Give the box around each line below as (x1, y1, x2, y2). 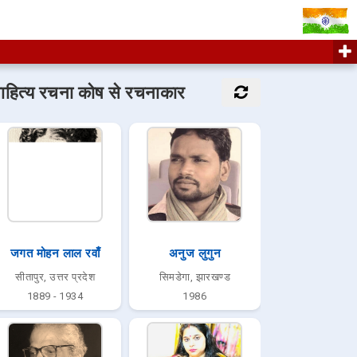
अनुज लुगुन (168, 246, 222, 261)
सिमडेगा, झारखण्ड (159, 271, 231, 283)
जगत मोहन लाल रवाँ (10, 246, 100, 261)
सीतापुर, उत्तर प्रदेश (15, 271, 96, 283)
